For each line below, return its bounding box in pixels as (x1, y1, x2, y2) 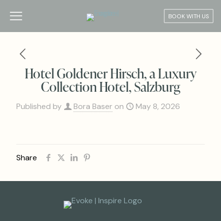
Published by (16, 101, 62, 111)
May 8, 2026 (136, 101, 180, 111)
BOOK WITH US (168, 12, 210, 20)
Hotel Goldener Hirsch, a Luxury (24, 64, 197, 82)
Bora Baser (74, 101, 112, 111)
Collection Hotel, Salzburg (41, 77, 180, 95)
